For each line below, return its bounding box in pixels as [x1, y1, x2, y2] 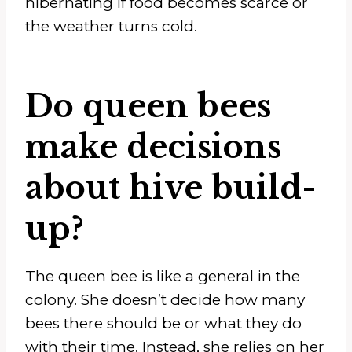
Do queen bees [25, 86, 271, 126]
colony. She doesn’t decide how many [25, 290, 305, 309]
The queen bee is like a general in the [25, 266, 300, 285]
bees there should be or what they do [25, 313, 302, 332]
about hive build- [25, 167, 317, 207]
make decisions [25, 126, 281, 167]
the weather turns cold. [25, 16, 197, 35]
